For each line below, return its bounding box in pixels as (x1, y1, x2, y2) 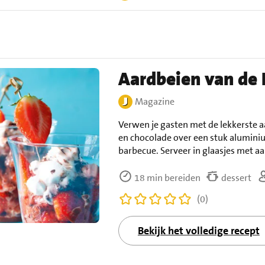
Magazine (134, 95, 174, 108)
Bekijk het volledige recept (137, 224, 260, 238)
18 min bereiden (132, 172, 201, 185)
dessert (219, 172, 251, 185)
